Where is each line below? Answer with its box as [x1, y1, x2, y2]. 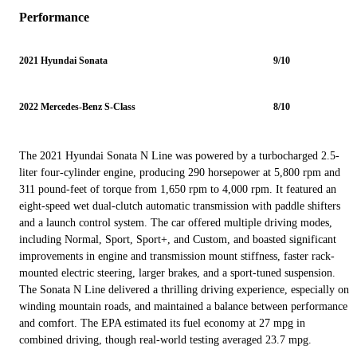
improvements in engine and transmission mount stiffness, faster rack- [19, 250, 335, 263]
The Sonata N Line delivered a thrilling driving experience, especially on [19, 284, 349, 296]
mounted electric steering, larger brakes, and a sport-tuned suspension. [19, 267, 335, 280]
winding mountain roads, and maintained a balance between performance [19, 300, 347, 313]
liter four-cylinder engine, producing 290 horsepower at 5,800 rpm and [19, 167, 340, 179]
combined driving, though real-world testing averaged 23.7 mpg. [19, 334, 312, 347]
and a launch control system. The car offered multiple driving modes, [19, 217, 332, 229]
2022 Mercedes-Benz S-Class [19, 101, 135, 113]
